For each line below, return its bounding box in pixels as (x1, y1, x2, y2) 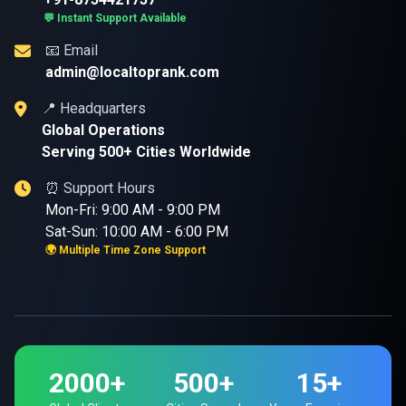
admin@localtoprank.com (45, 63, 219, 81)
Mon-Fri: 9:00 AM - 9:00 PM (45, 201, 220, 218)
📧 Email (45, 42, 98, 59)
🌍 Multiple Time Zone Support (45, 244, 206, 256)
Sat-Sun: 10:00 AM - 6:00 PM (45, 223, 228, 240)
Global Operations (42, 121, 165, 139)
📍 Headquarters (42, 100, 146, 117)
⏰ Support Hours (45, 179, 155, 197)
